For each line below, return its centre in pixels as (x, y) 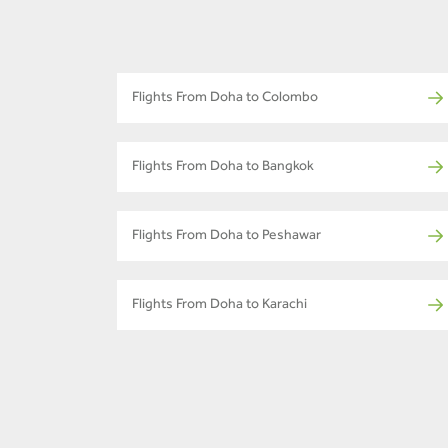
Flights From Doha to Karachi (219, 305)
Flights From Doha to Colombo (225, 98)
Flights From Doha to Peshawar (226, 236)
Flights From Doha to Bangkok (223, 167)
